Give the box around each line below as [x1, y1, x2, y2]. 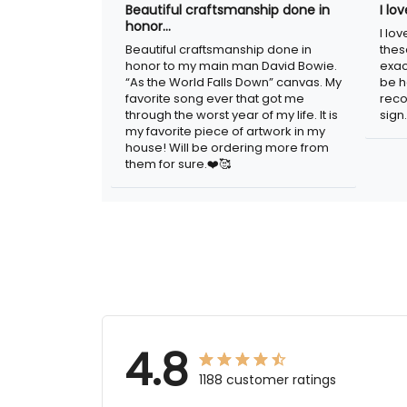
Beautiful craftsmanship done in [125, 40, 312, 58]
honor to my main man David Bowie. [125, 56, 337, 74]
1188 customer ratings [206, 371, 343, 390]
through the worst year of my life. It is [125, 105, 338, 124]
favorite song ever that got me [125, 89, 304, 107]
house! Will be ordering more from [125, 138, 329, 156]
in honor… [125, 16, 194, 35]
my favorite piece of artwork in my [125, 122, 325, 140]
